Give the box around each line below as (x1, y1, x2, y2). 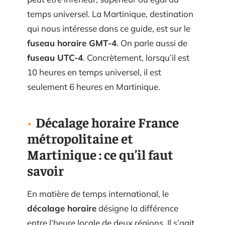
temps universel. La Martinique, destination (27, 9, 193, 19)
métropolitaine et (27, 130, 133, 147)
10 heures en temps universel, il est (27, 67, 161, 77)
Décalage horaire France (36, 114, 179, 131)
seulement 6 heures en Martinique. (27, 81, 160, 92)
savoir (27, 162, 64, 179)
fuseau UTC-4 (27, 52, 83, 63)
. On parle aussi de (117, 38, 187, 48)
